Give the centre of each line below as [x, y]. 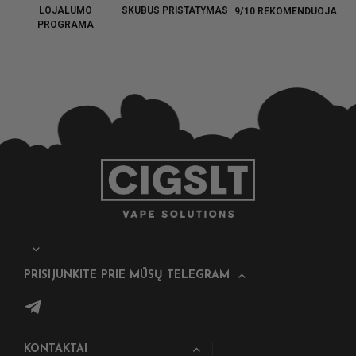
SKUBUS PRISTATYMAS [175, 10]
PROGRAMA [65, 25]
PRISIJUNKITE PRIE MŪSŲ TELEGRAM [127, 275]
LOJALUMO [65, 10]
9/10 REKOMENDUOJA [286, 12]
